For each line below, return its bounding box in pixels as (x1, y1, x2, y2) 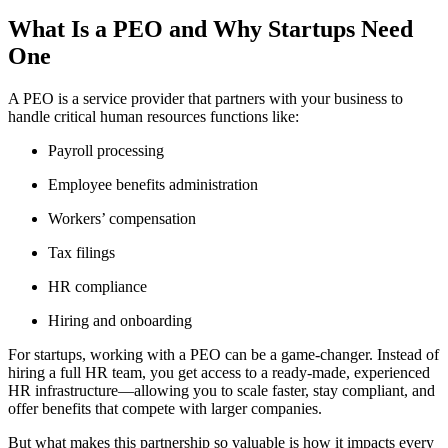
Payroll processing (48, 141, 164, 159)
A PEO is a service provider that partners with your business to (8, 89, 403, 107)
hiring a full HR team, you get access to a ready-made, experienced (8, 363, 430, 381)
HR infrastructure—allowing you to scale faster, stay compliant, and (8, 381, 435, 399)
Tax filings (48, 243, 115, 261)
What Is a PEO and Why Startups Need (8, 15, 413, 42)
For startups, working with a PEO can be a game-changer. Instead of (8, 345, 439, 363)
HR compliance (48, 277, 147, 295)
